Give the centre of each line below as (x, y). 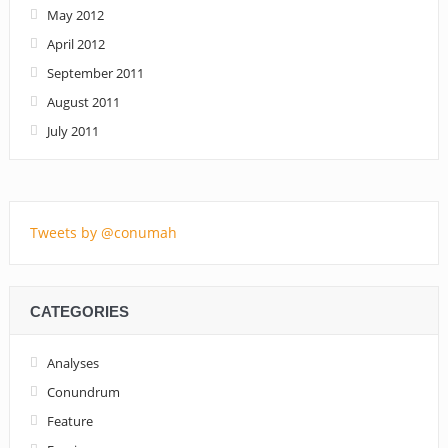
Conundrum (83, 392)
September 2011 (95, 73)
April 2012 (75, 44)
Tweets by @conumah (103, 233)
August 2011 (83, 102)
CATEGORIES (79, 312)
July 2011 (72, 131)
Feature (69, 421)
